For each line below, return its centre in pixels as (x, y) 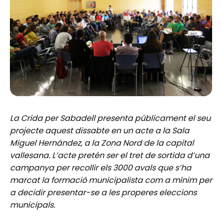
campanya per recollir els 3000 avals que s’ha (101, 167)
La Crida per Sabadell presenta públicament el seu (110, 118)
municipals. (32, 205)
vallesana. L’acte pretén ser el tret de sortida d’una (110, 155)
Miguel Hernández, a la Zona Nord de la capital (102, 143)
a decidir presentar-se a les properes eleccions (103, 192)
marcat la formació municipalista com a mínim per (111, 180)
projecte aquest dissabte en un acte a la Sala (100, 130)
